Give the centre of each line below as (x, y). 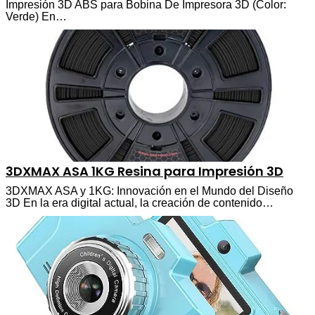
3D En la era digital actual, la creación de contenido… (140, 202)
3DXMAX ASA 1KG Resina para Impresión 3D (144, 171)
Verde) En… (36, 16)
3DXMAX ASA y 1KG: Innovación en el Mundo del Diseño (149, 191)
